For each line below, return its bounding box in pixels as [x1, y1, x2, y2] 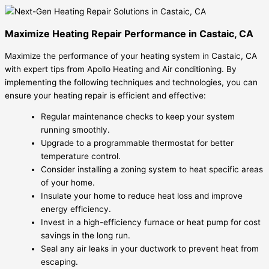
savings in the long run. [41, 231, 130, 241]
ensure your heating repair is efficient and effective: [5, 90, 206, 100]
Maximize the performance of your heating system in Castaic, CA [5, 50, 257, 61]
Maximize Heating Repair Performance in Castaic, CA [5, 27, 253, 40]
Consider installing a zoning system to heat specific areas [41, 165, 263, 175]
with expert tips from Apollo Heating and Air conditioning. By [5, 64, 237, 74]
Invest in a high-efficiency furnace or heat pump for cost [41, 217, 261, 228]
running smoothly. [41, 125, 110, 135]
